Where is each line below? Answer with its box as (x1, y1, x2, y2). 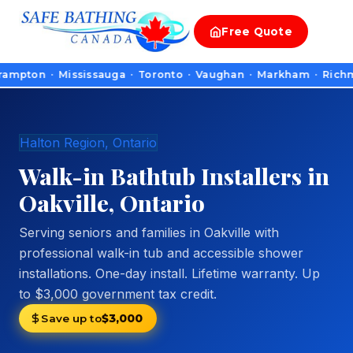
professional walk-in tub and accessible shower (19, 245, 303, 261)
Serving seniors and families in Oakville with (19, 225, 279, 240)
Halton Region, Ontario (20, 135, 157, 150)
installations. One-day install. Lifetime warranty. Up (19, 266, 320, 281)
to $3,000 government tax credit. (19, 286, 217, 302)
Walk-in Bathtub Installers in (19, 161, 329, 191)
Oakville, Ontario (19, 188, 205, 217)
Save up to (41, 312, 102, 325)
